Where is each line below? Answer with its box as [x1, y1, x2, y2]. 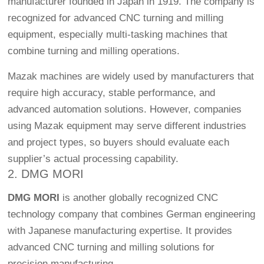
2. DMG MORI [8, 167, 84, 181]
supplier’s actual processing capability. [8, 153, 179, 165]
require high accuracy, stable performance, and [8, 87, 216, 99]
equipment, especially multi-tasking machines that [8, 29, 228, 41]
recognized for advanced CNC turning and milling [8, 12, 224, 24]
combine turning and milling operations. [8, 45, 180, 57]
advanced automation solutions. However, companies [8, 104, 242, 115]
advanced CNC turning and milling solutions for [8, 242, 215, 253]
